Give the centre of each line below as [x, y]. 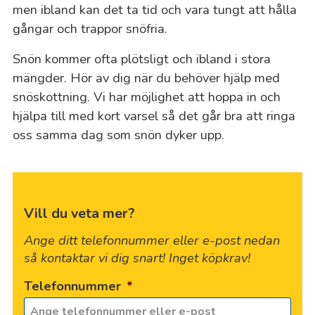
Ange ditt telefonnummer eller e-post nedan [152, 240]
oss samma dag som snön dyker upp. [118, 134]
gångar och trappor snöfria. [90, 28]
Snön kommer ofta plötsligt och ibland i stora [141, 58]
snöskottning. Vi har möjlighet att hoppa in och [146, 96]
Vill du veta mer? [80, 214]
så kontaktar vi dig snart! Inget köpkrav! [137, 258]
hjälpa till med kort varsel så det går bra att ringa [154, 115]
